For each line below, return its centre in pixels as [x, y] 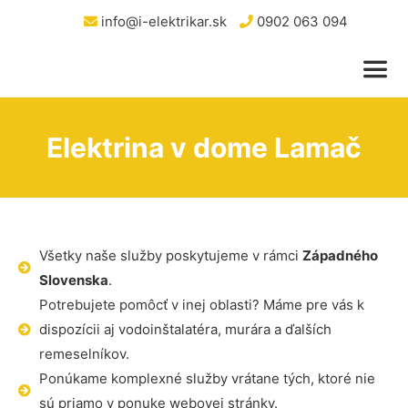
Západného [340, 255]
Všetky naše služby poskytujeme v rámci [170, 255]
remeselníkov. [84, 354]
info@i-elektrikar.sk [162, 21]
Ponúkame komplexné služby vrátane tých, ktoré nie [207, 378]
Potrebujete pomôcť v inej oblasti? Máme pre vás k [201, 305]
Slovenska [73, 280]
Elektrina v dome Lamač [204, 148]
